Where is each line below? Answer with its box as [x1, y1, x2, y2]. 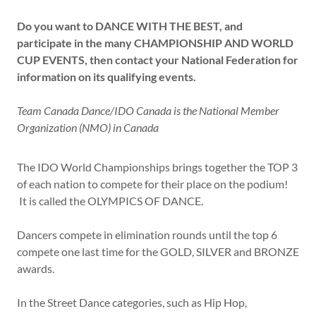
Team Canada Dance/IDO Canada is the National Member [17, 104, 279, 117]
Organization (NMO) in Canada [17, 121, 159, 134]
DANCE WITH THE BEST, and [95, 19, 243, 32]
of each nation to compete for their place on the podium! [17, 177, 288, 190]
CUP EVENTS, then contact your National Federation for [17, 53, 298, 66]
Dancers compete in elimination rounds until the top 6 [17, 228, 277, 241]
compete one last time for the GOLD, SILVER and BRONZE [17, 245, 299, 258]
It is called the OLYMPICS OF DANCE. [17, 194, 207, 207]
